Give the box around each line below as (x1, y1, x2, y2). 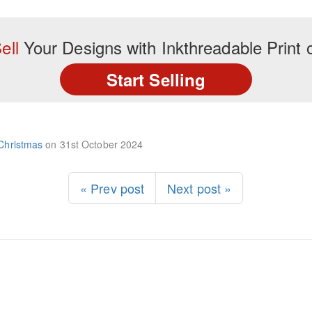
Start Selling (106, 67, 206, 91)
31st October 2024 (59, 136, 143, 151)
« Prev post (80, 178, 145, 197)
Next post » (167, 178, 232, 197)
